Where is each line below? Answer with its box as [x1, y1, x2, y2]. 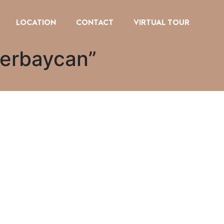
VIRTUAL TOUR [133, 16, 190, 26]
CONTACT [76, 16, 114, 26]
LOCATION [16, 16, 56, 26]
